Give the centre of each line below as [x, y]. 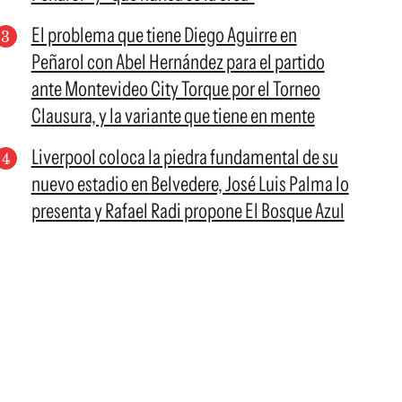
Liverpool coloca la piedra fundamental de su [184, 157]
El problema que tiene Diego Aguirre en [164, 35]
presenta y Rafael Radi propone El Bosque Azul [188, 211]
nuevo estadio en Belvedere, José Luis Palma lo [190, 184]
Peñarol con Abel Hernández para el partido [178, 62]
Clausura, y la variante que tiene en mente [173, 116]
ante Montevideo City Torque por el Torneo [175, 89]
